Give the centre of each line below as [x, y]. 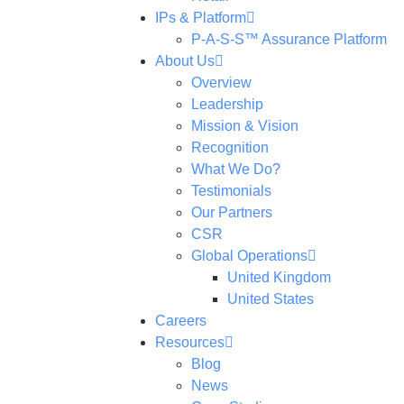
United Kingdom [279, 277]
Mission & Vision [245, 126]
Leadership [227, 104]
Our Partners [232, 212]
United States [271, 299]
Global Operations [249, 256]
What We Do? [236, 169]
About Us [185, 61]
